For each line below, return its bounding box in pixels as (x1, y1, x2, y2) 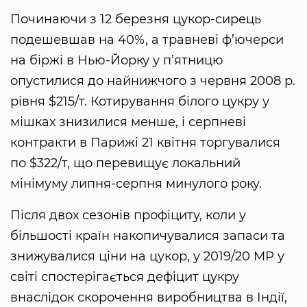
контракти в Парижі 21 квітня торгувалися (10, 134, 280, 150)
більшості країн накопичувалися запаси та (10, 228, 285, 243)
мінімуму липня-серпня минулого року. (10, 175, 265, 191)
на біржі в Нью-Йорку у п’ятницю (10, 52, 223, 68)
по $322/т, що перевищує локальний (10, 155, 241, 171)
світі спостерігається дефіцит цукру (10, 269, 239, 284)
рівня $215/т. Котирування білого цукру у (10, 93, 269, 109)
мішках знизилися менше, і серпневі (10, 114, 246, 130)
